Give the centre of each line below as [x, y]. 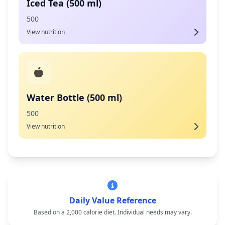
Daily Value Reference [113, 200]
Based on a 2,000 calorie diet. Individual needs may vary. [113, 212]
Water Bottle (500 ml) [74, 97]
